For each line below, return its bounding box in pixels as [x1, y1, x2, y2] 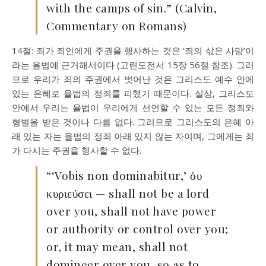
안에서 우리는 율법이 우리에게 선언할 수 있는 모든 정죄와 [12, 102, 254, 113]
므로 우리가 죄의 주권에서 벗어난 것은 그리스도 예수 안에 [12, 73, 254, 85]
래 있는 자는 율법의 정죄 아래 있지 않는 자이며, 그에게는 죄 [12, 130, 254, 142]
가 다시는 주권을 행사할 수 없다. [12, 144, 141, 156]
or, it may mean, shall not [46, 239, 188, 254]
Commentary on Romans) [46, 18, 187, 33]
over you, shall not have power [46, 203, 216, 218]
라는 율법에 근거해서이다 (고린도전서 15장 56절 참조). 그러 [12, 59, 254, 71]
